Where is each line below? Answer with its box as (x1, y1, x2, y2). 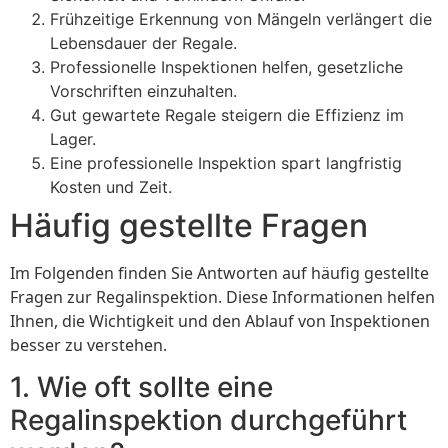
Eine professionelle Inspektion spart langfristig (50, 153, 402, 174)
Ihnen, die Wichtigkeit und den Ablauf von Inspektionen (10, 310, 430, 333)
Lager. (50, 129, 96, 150)
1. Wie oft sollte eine (10, 370, 273, 405)
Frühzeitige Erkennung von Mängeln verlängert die (50, 9, 432, 30)
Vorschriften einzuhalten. (50, 81, 237, 102)
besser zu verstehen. (10, 334, 167, 357)
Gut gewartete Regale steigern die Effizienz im (50, 105, 404, 126)
